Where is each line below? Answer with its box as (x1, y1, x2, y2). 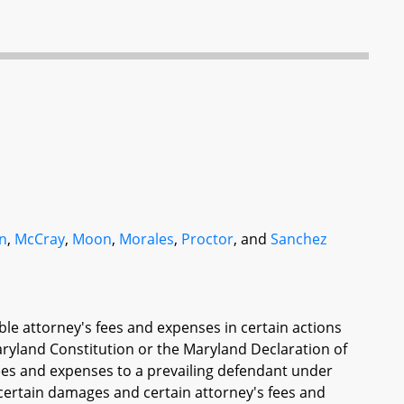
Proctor (181, 229, 234, 249)
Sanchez (271, 229, 327, 249)
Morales (119, 229, 175, 249)
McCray (14, 229, 66, 249)
